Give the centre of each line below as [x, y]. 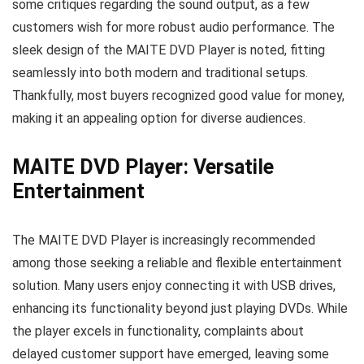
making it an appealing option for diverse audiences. [159, 118]
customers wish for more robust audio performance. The [173, 27]
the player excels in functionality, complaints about [158, 331]
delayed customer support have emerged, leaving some [171, 354]
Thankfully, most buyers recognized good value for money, [178, 95]
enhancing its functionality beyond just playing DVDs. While [180, 308]
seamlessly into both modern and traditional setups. [160, 73]
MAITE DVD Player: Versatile [143, 167]
